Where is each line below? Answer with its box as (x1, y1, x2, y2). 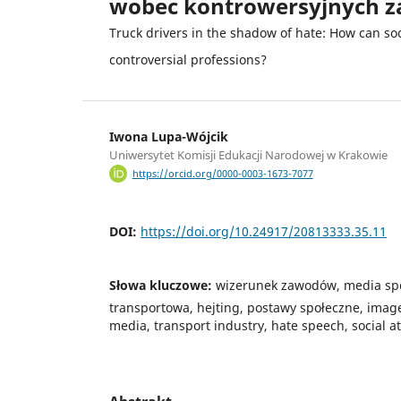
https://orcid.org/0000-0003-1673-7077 (132, 167, 313, 181)
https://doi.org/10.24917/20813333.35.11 (141, 223, 387, 241)
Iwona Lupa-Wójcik (109, 127, 228, 145)
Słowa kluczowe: (109, 277, 216, 294)
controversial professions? (109, 50, 267, 68)
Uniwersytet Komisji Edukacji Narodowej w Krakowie (109, 146, 388, 163)
